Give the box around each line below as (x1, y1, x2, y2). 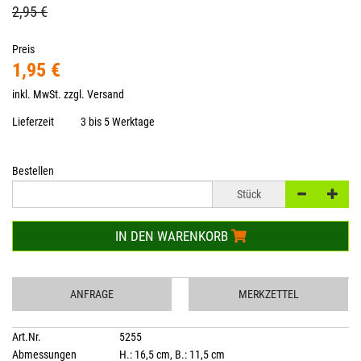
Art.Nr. (12, 330, 41, 343)
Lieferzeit (12, 114, 54, 128)
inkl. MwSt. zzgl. (12, 87, 87, 101)
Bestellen (12, 164, 54, 177)
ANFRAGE (70, 287, 114, 301)
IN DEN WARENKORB (114, 227, 231, 244)
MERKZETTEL (239, 287, 300, 301)
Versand (87, 87, 124, 101)
